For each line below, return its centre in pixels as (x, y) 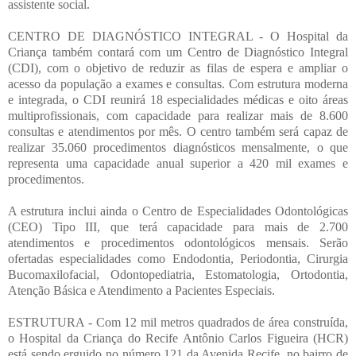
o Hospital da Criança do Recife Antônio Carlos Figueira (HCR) (178, 338)
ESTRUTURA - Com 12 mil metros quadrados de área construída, (178, 322)
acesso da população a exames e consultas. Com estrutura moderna (178, 83)
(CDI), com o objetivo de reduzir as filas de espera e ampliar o (178, 68)
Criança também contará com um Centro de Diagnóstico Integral (178, 52)
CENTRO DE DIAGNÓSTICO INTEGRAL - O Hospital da (178, 36)
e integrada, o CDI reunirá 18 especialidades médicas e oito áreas (178, 99)
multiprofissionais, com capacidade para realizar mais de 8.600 (178, 115)
